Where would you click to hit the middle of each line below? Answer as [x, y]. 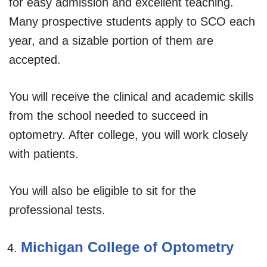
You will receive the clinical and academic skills [131, 96]
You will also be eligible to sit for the [103, 190]
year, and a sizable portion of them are [111, 40]
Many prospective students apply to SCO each [132, 21]
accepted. [35, 59]
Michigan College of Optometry [127, 247]
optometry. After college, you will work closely [128, 134]
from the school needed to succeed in [108, 115]
